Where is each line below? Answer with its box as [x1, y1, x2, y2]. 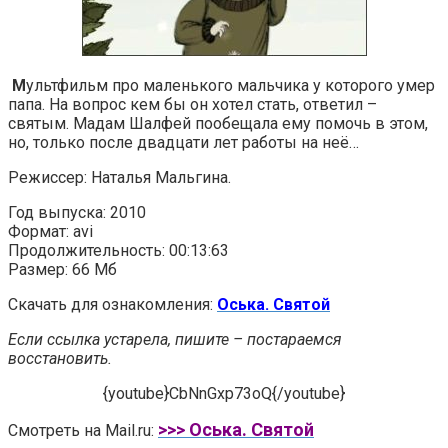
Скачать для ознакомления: [8, 294, 217, 314]
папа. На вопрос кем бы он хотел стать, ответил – [8, 94, 377, 114]
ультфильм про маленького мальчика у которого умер [26, 75, 435, 95]
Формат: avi [8, 221, 93, 241]
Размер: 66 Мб [8, 259, 117, 279]
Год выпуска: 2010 [8, 202, 146, 222]
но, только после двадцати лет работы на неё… [8, 132, 359, 152]
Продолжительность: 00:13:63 [8, 240, 229, 260]
